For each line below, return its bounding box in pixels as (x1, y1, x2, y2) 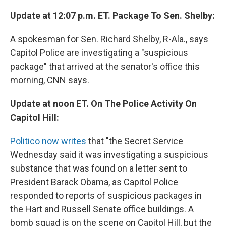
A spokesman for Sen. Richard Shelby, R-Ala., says (10, 34, 208, 45)
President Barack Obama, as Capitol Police (10, 177, 178, 188)
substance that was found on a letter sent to (10, 163, 187, 174)
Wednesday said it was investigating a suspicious (10, 149, 208, 160)
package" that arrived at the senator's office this (10, 61, 200, 72)
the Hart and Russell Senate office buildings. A (10, 204, 194, 215)
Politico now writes (10, 136, 86, 147)
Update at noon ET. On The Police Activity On (10, 98, 197, 109)
